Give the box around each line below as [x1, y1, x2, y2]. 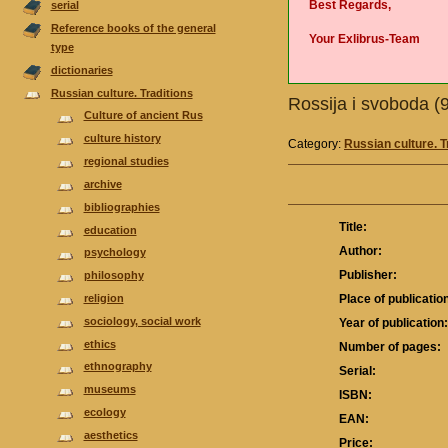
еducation [83, 223, 137, 236]
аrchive [83, 177, 122, 190]
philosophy [83, 269, 144, 282]
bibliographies [83, 200, 160, 213]
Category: [288, 137, 344, 152]
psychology [83, 246, 146, 259]
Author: [339, 244, 383, 259]
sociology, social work [83, 314, 201, 327]
